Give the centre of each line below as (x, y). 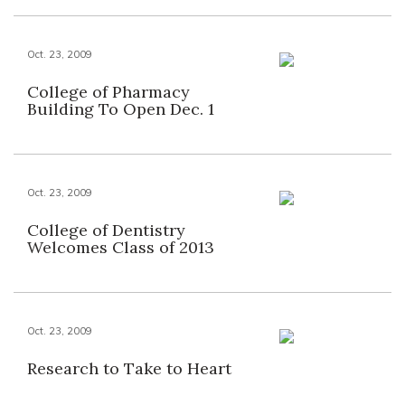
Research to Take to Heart (129, 368)
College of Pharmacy (108, 92)
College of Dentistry (106, 230)
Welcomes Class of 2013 (121, 247)
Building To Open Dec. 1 (121, 109)
